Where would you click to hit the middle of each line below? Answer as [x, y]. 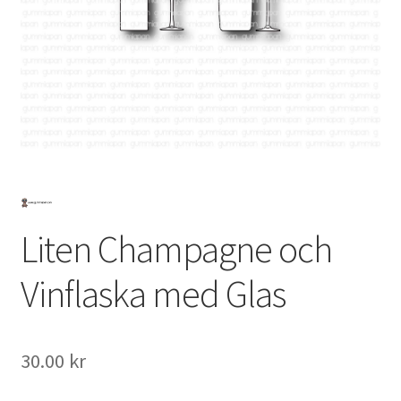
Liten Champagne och [176, 249]
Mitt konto [54, 34]
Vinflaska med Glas [153, 294]
